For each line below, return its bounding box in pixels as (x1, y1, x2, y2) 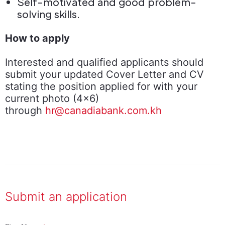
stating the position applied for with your (5, 80, 197, 92)
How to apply (5, 32, 70, 44)
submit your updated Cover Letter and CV (5, 68, 204, 80)
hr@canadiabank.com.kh (45, 104, 162, 117)
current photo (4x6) (5, 92, 99, 104)
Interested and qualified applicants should (5, 56, 203, 68)
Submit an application (5, 189, 127, 204)
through (5, 104, 45, 117)
